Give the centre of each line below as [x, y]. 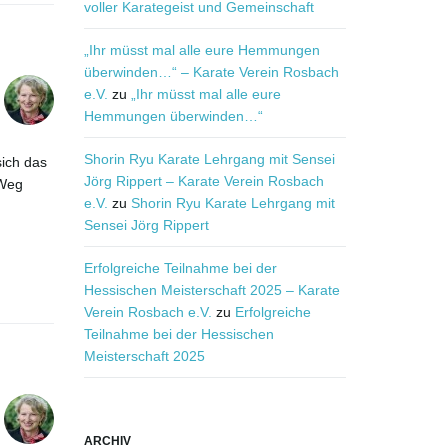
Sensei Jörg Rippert [146, 225]
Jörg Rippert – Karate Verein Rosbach [203, 181]
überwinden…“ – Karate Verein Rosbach [211, 72]
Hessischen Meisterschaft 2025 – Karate [211, 290]
